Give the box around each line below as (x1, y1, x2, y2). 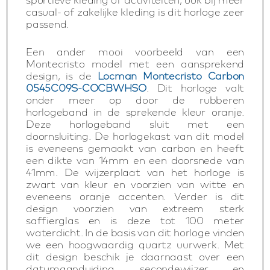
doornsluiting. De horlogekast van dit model (26, 130, 244, 142)
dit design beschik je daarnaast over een (26, 250, 244, 263)
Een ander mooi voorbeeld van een (26, 45, 244, 58)
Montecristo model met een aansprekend (26, 57, 244, 70)
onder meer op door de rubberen (26, 93, 244, 106)
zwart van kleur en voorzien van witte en (26, 178, 244, 190)
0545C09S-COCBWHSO (26, 81, 146, 94)
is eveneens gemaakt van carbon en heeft (26, 142, 244, 154)
